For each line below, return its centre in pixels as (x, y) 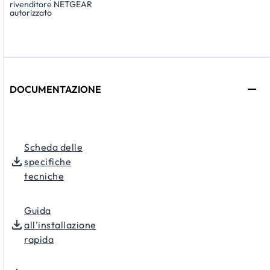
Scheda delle (53, 147)
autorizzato (31, 12)
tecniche (44, 176)
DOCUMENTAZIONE (55, 89)
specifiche (48, 161)
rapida (39, 239)
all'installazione (60, 224)
